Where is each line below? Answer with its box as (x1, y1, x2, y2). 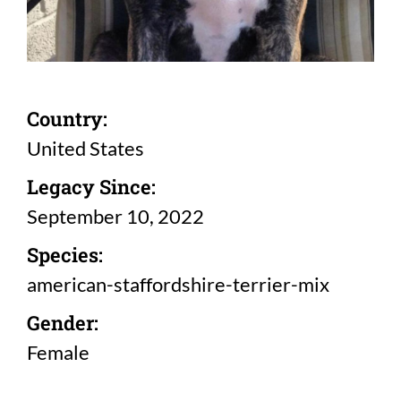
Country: (27, 106, 107, 132)
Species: (27, 242, 103, 269)
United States (27, 136, 144, 161)
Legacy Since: (27, 174, 156, 200)
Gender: (27, 310, 98, 337)
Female (27, 340, 90, 365)
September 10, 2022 (27, 204, 204, 229)
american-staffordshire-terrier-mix (27, 272, 329, 297)
